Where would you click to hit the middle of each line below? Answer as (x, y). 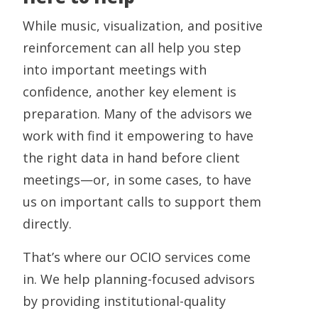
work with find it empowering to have (138, 136)
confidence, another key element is (130, 92)
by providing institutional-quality (124, 301)
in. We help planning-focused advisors (139, 279)
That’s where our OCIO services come (137, 257)
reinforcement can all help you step (132, 48)
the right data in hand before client (131, 158)
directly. (47, 224)
